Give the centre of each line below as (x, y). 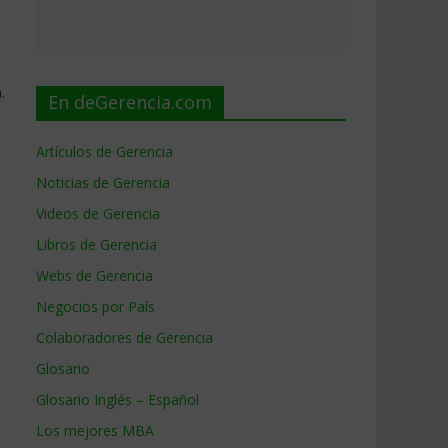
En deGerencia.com (130, 102)
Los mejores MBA (95, 430)
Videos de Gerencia (98, 213)
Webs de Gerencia (94, 275)
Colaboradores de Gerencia (124, 337)
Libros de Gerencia (96, 244)
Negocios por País (95, 306)
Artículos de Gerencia (104, 151)
